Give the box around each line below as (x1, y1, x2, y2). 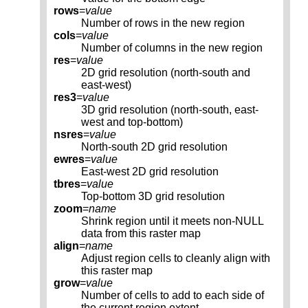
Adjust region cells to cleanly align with (81, 252, 270, 265)
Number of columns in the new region (81, 42, 263, 54)
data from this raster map (81, 228, 201, 240)
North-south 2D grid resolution (81, 141, 228, 153)
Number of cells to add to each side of (81, 289, 264, 302)
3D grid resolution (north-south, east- (81, 104, 258, 116)
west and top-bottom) (81, 116, 183, 129)
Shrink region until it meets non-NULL (81, 215, 263, 228)
